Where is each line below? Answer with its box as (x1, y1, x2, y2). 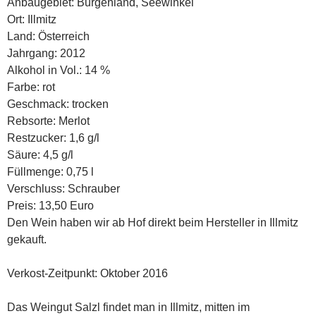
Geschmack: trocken (7, 98, 109, 111)
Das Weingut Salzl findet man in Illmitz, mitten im (7, 301, 250, 314)
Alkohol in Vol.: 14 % (7, 64, 110, 77)
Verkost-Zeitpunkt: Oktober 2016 (7, 267, 168, 280)
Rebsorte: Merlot (7, 115, 90, 128)
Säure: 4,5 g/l (7, 149, 73, 162)
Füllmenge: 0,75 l (7, 166, 94, 178)
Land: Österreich (7, 30, 90, 43)
